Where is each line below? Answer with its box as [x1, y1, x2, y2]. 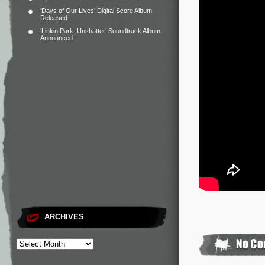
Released [40, 14, 67, 21]
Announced [40, 34, 73, 41]
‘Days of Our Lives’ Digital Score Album [40, 7, 152, 14]
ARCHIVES [44, 212, 84, 221]
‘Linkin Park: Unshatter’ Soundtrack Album [40, 27, 160, 34]
